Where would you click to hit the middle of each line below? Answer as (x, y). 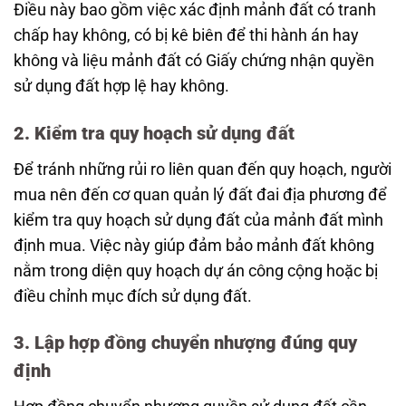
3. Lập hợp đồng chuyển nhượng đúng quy (185, 343)
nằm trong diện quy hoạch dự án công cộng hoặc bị (196, 271)
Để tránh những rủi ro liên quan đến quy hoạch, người (203, 169)
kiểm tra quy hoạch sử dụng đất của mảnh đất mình (198, 220)
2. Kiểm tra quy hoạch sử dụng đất (154, 133)
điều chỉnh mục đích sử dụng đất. (133, 296)
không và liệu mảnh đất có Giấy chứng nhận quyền (194, 60)
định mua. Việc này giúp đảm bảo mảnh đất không (194, 245)
